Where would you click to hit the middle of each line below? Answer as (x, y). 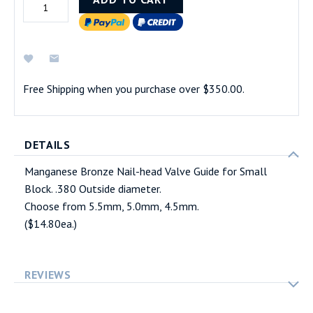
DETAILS (48, 144)
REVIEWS (48, 274)
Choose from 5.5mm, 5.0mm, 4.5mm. (112, 206)
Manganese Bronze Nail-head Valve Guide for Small (146, 171)
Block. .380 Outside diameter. (93, 188)
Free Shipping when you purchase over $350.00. (134, 89)
